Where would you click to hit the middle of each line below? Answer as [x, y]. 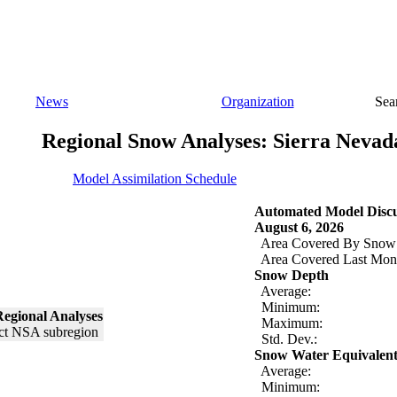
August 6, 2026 [299, 227]
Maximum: [288, 323]
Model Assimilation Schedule [155, 178]
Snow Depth [292, 275]
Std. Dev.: [286, 339]
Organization [257, 101]
